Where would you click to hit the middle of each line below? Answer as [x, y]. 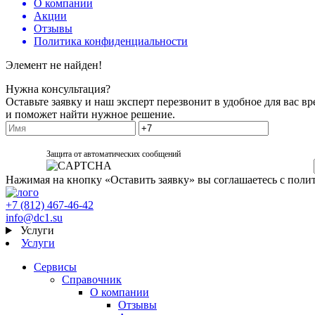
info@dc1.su [34, 218]
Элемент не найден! [54, 65]
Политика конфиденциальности [111, 41]
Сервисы [55, 267]
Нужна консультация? [58, 89]
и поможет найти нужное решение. [90, 114]
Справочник [92, 280]
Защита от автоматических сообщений [113, 154]
